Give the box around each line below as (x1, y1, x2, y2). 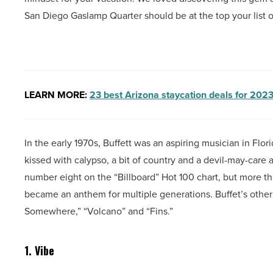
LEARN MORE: (24, 88, 90, 102)
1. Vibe (24, 243, 57, 259)
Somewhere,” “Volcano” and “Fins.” (24, 204, 175, 218)
